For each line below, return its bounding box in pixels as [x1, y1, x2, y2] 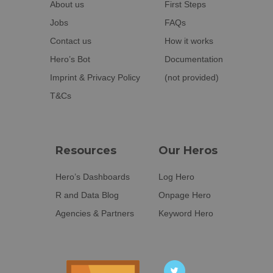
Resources [55, 144, 116, 158]
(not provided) [165, 73, 219, 83]
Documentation [165, 54, 223, 65]
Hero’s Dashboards [55, 172, 130, 182]
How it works [165, 36, 213, 46]
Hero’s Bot [50, 54, 90, 65]
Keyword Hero [158, 208, 213, 219]
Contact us [50, 36, 91, 46]
